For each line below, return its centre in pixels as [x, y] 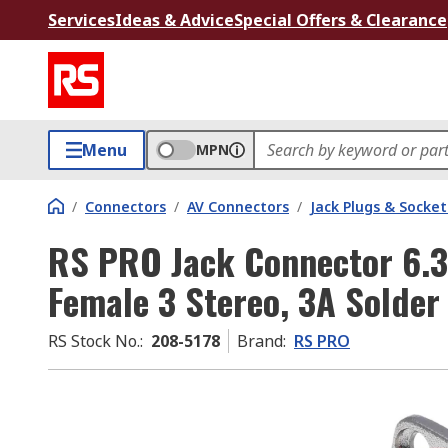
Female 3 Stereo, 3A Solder [244, 300]
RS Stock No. [94, 341]
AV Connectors [238, 206]
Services [81, 20]
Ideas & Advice [174, 20]
